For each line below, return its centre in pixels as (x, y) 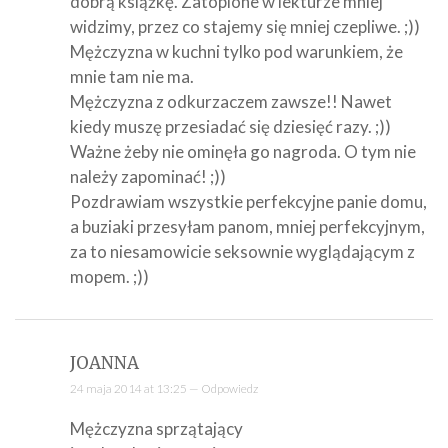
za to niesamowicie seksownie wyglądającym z (242, 251)
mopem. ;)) (109, 276)
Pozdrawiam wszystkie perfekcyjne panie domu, (248, 201)
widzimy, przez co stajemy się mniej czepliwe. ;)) (245, 26)
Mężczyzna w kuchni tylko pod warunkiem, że (236, 51)
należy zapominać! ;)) (148, 176)
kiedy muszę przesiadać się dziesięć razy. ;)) (230, 126)
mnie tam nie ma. (132, 76)
